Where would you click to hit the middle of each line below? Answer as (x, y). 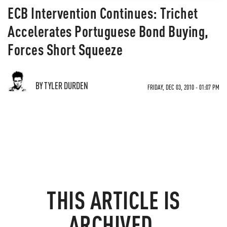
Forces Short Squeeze (65, 49)
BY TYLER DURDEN (62, 85)
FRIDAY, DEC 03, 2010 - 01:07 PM (183, 87)
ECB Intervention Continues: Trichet (103, 13)
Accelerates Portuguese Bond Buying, (108, 31)
